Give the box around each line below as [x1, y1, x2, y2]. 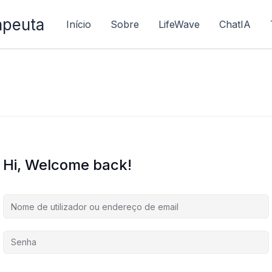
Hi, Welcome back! [3, 156, 132, 174]
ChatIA [219, 18, 251, 30]
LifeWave [158, 18, 200, 30]
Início [66, 18, 91, 30]
